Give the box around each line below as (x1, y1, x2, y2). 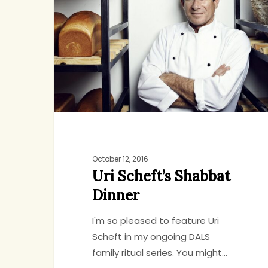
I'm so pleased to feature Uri (92, 214, 219, 227)
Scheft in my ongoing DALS (92, 230, 210, 243)
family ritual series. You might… (92, 246, 227, 260)
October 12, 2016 (92, 154, 148, 165)
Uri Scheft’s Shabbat (92, 167, 230, 186)
